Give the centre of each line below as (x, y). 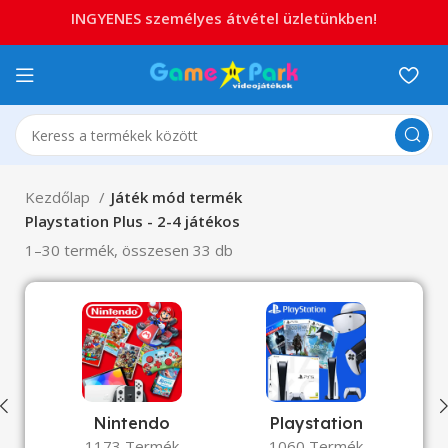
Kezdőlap (59, 197)
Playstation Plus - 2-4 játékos (132, 221)
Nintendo (132, 423)
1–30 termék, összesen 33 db (129, 250)
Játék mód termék (176, 197)
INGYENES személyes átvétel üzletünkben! (224, 17)
